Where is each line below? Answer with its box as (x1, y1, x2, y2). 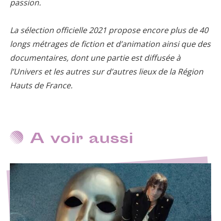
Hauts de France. (10, 80, 73, 91)
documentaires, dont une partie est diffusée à (10, 52, 181, 64)
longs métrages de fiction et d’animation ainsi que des (10, 38, 211, 50)
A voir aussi (30, 129, 133, 151)
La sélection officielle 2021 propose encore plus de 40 (10, 25, 208, 36)
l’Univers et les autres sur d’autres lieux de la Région (10, 66, 203, 77)
